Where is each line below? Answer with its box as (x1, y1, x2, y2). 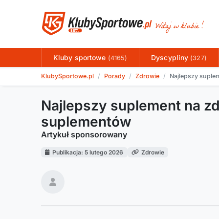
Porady (104, 72, 125, 80)
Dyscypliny (151, 53, 191, 62)
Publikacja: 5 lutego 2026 (52, 148, 124, 156)
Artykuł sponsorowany (41, 129, 127, 139)
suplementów (41, 113, 131, 130)
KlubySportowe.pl (41, 72, 94, 80)
